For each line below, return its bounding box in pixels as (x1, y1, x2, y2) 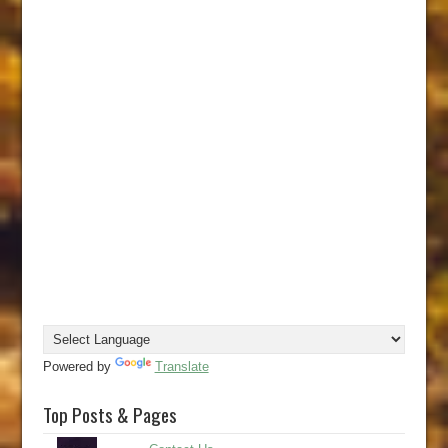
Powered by (42, 359, 115, 375)
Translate (154, 359, 209, 375)
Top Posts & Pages (42, 400, 177, 429)
